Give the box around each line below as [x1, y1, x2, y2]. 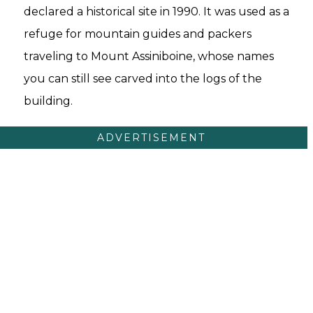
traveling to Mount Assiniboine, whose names [24, 49, 274, 63]
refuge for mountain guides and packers [24, 27, 252, 41]
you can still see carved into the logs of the [24, 71, 262, 85]
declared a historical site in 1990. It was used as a [24, 4, 289, 18]
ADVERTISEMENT [96, 131, 205, 144]
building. [24, 94, 73, 108]
